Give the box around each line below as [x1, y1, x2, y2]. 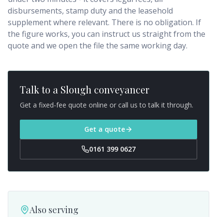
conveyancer [92, 83, 149, 96]
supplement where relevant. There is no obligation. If [8, 17, 201, 28]
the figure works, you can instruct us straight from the [8, 29, 205, 39]
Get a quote [84, 124, 125, 134]
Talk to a [20, 83, 61, 96]
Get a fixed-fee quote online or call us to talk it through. [20, 100, 193, 109]
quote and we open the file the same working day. [8, 40, 187, 51]
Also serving [30, 204, 78, 216]
